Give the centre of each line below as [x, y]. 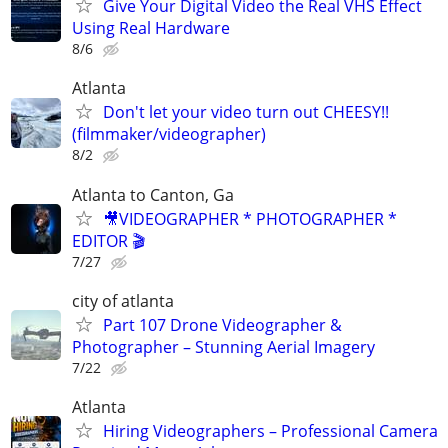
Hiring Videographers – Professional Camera [270, 430]
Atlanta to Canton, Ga [153, 194]
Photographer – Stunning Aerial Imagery [223, 346]
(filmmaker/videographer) [169, 134]
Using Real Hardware [151, 28]
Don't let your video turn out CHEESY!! [246, 112]
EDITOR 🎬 [108, 240]
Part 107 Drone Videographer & [222, 324]
